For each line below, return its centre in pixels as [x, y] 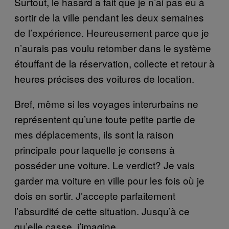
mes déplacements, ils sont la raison [94, 134]
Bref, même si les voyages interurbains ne [106, 103]
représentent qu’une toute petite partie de [105, 119]
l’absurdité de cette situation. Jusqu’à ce [102, 211]
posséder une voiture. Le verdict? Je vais [105, 165]
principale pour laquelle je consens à [95, 149]
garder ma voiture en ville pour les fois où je [109, 180]
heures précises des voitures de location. [104, 78]
